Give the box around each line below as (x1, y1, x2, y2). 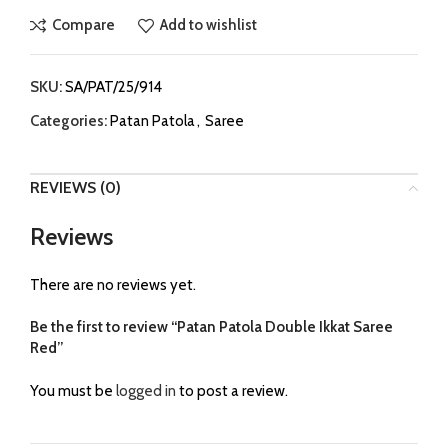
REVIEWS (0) (30, 177, 121, 197)
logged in (116, 381, 176, 400)
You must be (30, 381, 116, 400)
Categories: (30, 111, 107, 130)
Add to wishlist (159, 16, 257, 35)
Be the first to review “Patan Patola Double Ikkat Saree (30, 317, 393, 336)
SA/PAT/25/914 (65, 77, 162, 96)
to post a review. (176, 381, 288, 400)
